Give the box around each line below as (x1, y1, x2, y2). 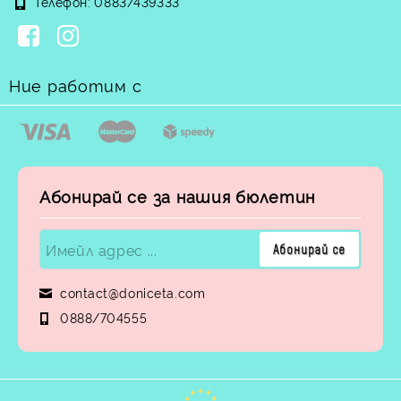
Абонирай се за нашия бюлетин (39, 184, 316, 207)
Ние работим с (9, 73, 142, 96)
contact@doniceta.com (60, 284, 206, 301)
